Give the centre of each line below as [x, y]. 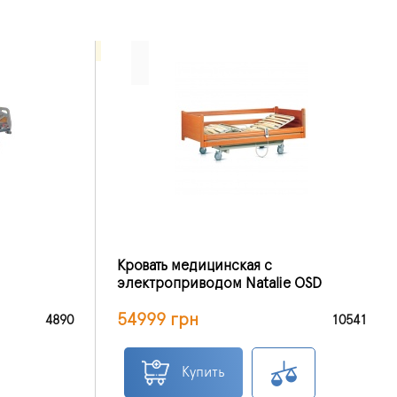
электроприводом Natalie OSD [219, 283]
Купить [203, 372]
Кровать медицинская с [195, 265]
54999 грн [158, 319]
